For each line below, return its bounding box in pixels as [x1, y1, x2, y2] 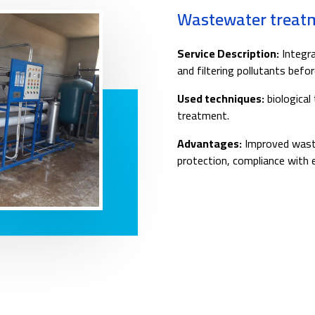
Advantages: [176, 132, 242, 154]
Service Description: [176, 42, 279, 64]
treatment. [176, 104, 229, 126]
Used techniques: [176, 87, 264, 109]
